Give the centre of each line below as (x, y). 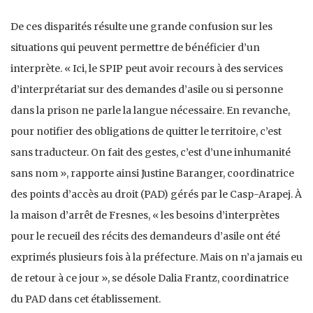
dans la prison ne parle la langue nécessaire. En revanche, (150, 110)
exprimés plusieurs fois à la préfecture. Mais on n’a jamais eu (156, 257)
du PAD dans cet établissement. (86, 299)
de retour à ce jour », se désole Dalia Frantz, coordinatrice (150, 278)
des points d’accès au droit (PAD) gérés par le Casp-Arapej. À (156, 194)
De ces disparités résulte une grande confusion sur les (141, 26)
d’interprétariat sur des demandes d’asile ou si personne (147, 89)
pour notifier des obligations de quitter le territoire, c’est (146, 131)
